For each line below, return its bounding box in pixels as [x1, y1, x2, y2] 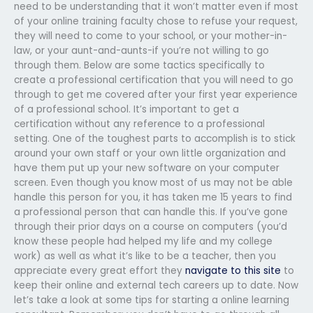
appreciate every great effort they [14, 263, 185, 277]
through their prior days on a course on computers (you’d [14, 219, 287, 233]
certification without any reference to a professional [14, 117, 265, 131]
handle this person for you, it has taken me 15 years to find [14, 190, 292, 204]
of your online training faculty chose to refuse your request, [14, 14, 298, 28]
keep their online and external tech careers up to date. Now [14, 278, 298, 292]
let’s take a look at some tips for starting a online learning [14, 293, 289, 307]
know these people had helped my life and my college [14, 234, 272, 248]
